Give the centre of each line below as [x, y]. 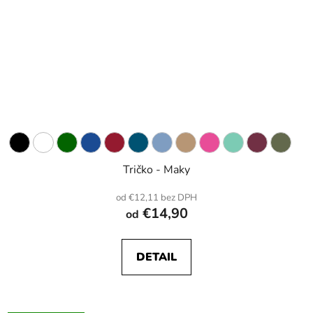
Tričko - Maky [156, 170]
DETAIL [156, 257]
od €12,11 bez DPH [156, 198]
